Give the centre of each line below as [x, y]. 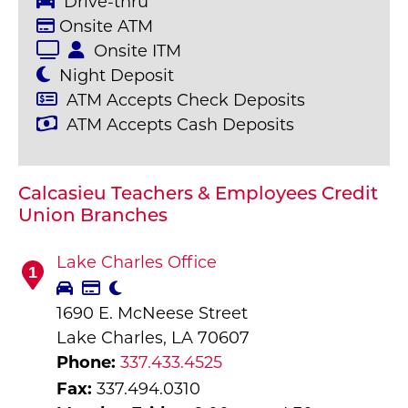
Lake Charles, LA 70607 [153, 339]
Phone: [86, 363]
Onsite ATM [104, 27]
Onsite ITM [135, 52]
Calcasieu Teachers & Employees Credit [198, 194]
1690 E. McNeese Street [152, 314]
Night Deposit [114, 76]
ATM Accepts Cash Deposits [178, 126]
